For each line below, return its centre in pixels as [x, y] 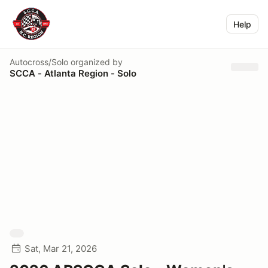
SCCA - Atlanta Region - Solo [73, 73]
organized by [95, 62]
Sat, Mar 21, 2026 [61, 249]
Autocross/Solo [39, 62]
